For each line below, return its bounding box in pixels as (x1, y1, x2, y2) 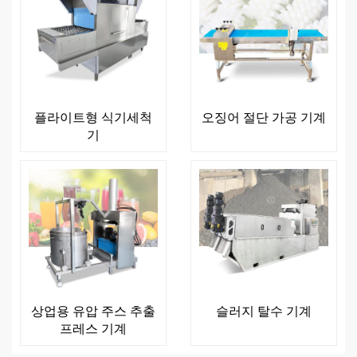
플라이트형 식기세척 (34, 108, 152, 126)
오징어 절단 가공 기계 (202, 108, 326, 126)
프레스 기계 (60, 319, 127, 337)
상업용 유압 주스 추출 (31, 301, 155, 320)
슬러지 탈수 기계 (216, 301, 312, 320)
